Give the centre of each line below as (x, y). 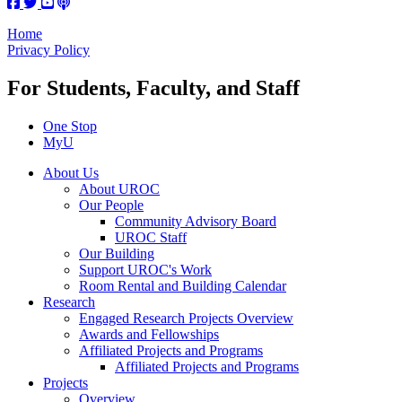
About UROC (119, 188)
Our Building (117, 253)
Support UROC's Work (145, 269)
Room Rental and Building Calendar (183, 285)
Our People (111, 205)
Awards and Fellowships (149, 334)
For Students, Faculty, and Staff (153, 87)
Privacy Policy (48, 49)
